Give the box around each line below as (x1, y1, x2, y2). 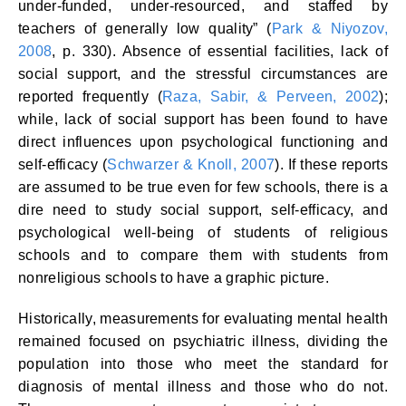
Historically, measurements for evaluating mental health (18, 311, 388, 326)
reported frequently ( (18, 89, 162, 104)
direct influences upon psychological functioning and (18, 134, 388, 150)
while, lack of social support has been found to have (18, 111, 388, 127)
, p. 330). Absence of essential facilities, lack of (52, 43, 388, 59)
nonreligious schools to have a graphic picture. (18, 270, 330, 285)
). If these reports (275, 157, 388, 172)
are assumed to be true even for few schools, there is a (18, 179, 388, 195)
